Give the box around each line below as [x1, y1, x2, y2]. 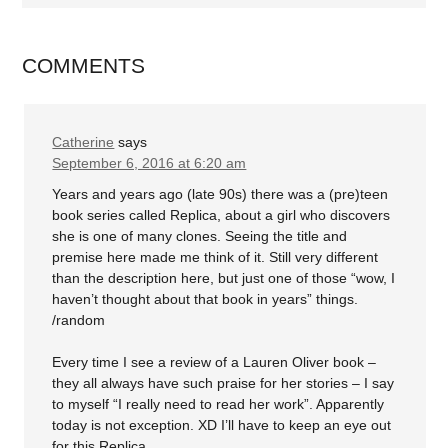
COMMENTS [22, 53, 146, 77]
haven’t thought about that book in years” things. [52, 291, 359, 307]
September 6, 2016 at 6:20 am [52, 154, 247, 171]
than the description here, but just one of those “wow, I [52, 270, 396, 286]
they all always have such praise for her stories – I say [52, 375, 395, 391]
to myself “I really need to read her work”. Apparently [52, 396, 385, 412]
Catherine [52, 133, 115, 150]
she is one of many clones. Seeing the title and [52, 228, 348, 244]
